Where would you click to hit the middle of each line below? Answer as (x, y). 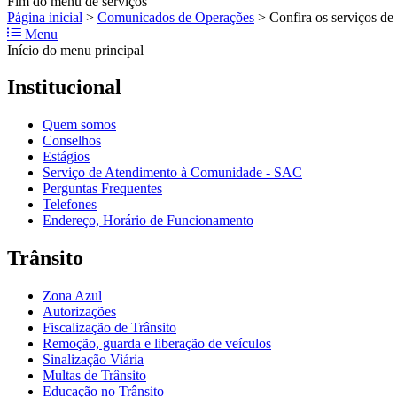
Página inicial (45, 17)
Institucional (64, 87)
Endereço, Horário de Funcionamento (148, 221)
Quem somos (79, 125)
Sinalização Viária (93, 360)
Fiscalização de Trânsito (109, 328)
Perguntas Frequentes (102, 189)
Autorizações (79, 312)
